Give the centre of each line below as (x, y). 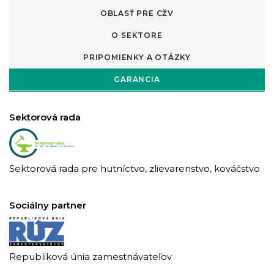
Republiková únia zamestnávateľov (91, 257)
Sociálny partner (48, 205)
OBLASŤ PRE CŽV (137, 13)
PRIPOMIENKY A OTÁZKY (137, 57)
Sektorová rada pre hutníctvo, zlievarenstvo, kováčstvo (135, 168)
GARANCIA (137, 79)
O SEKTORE (137, 35)
